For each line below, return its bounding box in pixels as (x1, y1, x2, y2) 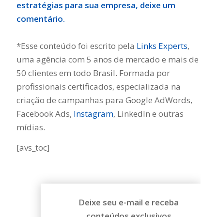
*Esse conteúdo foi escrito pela (16, 40, 137, 51)
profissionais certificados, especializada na (16, 80, 181, 92)
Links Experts (136, 40, 187, 51)
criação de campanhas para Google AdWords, (16, 94, 192, 106)
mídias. (16, 121, 45, 133)
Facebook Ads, (16, 108, 74, 119)
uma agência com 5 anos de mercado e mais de (16, 53, 199, 65)
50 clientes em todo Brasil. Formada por (16, 67, 170, 78)
